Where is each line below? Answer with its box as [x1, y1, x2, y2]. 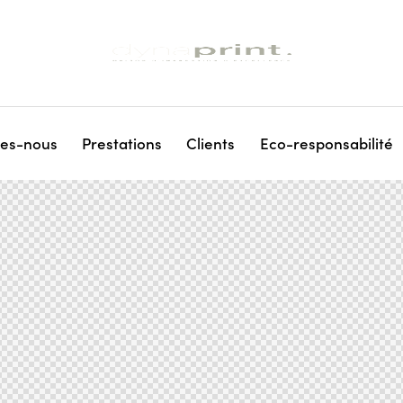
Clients [186, 131, 236, 154]
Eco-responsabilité [259, 131, 393, 154]
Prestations [82, 131, 163, 154]
